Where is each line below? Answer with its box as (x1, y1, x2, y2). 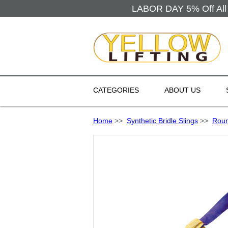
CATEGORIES (93, 86, 139, 94)
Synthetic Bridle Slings (127, 117, 198, 125)
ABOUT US (164, 86, 201, 94)
